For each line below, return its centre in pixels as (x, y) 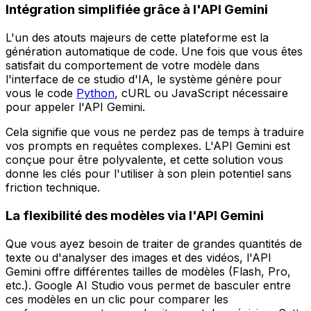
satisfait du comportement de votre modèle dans (133, 66)
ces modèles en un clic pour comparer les (117, 299)
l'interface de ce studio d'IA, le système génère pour (144, 79)
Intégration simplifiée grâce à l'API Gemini (137, 10)
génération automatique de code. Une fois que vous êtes (154, 52)
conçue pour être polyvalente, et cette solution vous (144, 160)
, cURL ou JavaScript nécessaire (201, 93)
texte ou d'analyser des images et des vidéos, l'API (138, 257)
